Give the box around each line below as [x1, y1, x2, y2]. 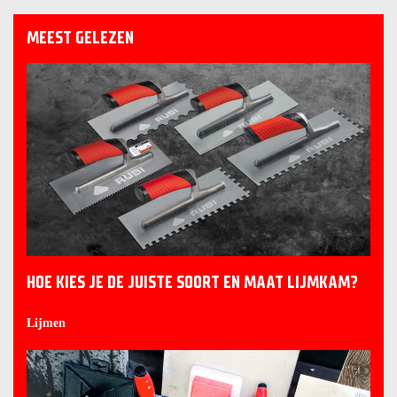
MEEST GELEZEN [27, 27, 134, 48]
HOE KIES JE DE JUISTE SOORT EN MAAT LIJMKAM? [27, 271, 358, 292]
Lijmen [27, 315, 66, 330]
